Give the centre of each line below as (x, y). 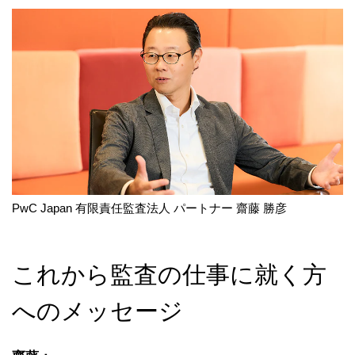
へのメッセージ (97, 311)
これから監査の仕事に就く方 (169, 275)
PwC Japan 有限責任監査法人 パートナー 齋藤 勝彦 (149, 208)
